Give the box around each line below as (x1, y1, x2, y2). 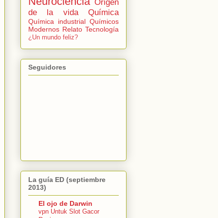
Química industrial (28, 17, 86, 25)
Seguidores (28, 63, 66, 72)
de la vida (28, 7, 78, 17)
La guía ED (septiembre (28, 175, 106, 183)
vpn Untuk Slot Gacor (38, 207, 99, 215)
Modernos (28, 25, 59, 33)
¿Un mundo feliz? (28, 34, 78, 41)
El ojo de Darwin (38, 199, 92, 207)
